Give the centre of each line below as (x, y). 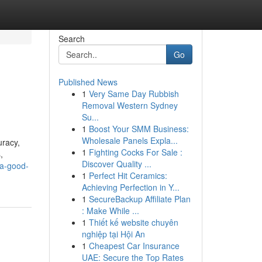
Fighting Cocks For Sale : (135, 152)
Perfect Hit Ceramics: (128, 175)
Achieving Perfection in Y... (130, 187)
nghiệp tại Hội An (113, 234)
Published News (88, 82)
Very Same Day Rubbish (134, 94)
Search (71, 39)
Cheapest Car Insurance (134, 246)
